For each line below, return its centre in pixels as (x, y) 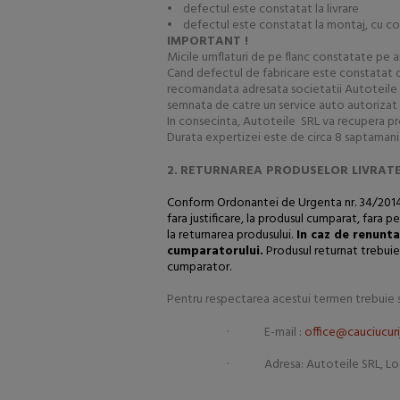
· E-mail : (265, 332)
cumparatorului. (215, 251)
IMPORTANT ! (208, 42)
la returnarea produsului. (230, 235)
